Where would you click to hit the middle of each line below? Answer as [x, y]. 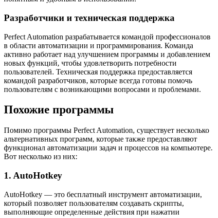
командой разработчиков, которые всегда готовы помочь [98, 80]
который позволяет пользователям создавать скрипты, [94, 203]
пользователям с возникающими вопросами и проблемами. [102, 89]
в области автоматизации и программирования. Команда [99, 45]
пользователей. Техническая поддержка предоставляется [98, 72]
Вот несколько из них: [41, 157]
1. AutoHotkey [33, 176]
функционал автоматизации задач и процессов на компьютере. [108, 148]
